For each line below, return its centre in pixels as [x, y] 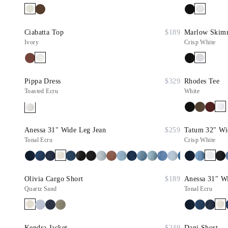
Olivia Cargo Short [54, 179]
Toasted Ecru [41, 91]
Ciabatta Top [44, 32]
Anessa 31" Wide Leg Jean [65, 130]
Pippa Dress [43, 81]
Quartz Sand [41, 189]
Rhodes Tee [202, 81]
